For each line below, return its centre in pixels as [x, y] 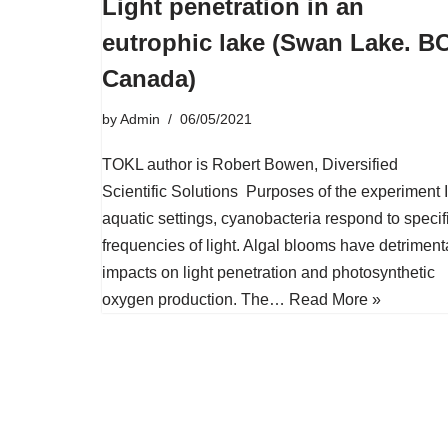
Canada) [149, 79]
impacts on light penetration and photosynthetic [268, 273]
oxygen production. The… [195, 300]
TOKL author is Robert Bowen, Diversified [250, 165]
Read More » [335, 300]
